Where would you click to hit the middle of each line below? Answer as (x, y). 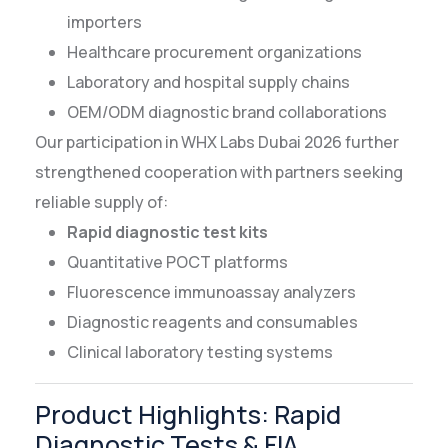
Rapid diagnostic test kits (167, 232)
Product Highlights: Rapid (188, 415)
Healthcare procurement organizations (214, 52)
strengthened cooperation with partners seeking (219, 172)
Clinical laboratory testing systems (200, 352)
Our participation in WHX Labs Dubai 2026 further (217, 142)
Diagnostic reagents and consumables (212, 322)
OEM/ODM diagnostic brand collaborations (227, 112)
